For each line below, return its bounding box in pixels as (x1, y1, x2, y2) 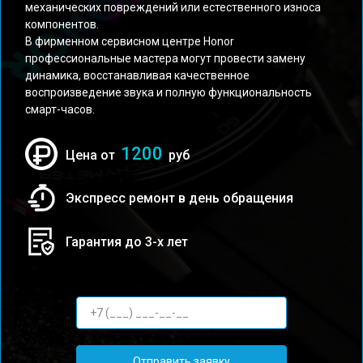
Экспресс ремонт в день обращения (66, 190, 293, 206)
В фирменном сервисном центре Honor (25, 35, 234, 48)
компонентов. (25, 18, 99, 31)
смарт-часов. (25, 103, 95, 116)
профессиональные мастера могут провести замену (25, 52, 305, 65)
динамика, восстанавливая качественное (25, 69, 250, 82)
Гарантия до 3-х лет (66, 233, 188, 250)
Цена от (66, 147, 118, 163)
